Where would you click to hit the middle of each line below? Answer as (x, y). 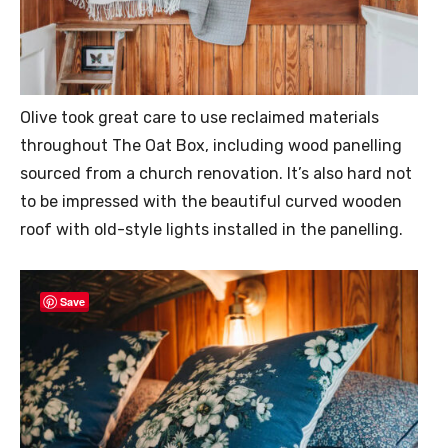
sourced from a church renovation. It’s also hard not (216, 173)
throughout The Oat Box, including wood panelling (211, 145)
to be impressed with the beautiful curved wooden (211, 201)
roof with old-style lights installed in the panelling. (211, 229)
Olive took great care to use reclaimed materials (199, 117)
